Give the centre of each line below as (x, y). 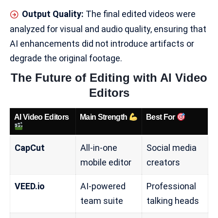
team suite (102, 201)
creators (163, 163)
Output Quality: (53, 14)
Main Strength (104, 117)
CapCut (30, 148)
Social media (172, 148)
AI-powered (103, 186)
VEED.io (30, 186)
